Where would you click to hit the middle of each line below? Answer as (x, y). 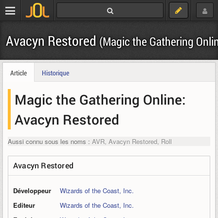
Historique (55, 73)
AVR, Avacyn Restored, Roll (131, 141)
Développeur (32, 191)
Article (18, 73)
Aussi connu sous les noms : (49, 141)
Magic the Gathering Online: (100, 99)
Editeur (24, 205)
